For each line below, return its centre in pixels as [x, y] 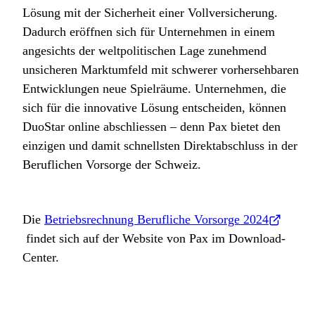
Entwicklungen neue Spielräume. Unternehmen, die [154, 89]
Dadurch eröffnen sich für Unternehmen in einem [149, 32]
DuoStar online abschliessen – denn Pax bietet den [152, 127]
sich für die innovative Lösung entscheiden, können [154, 108]
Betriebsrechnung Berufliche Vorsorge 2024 [156, 220]
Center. [41, 258]
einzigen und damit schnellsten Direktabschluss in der [160, 146]
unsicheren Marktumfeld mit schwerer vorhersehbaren [161, 70]
